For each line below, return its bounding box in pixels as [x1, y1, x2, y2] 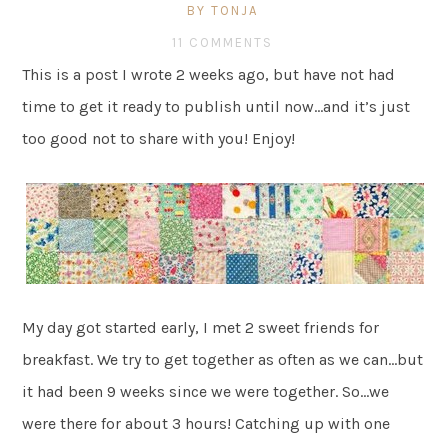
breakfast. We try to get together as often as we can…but [22, 349, 424, 369]
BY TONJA [187, 2, 258, 18]
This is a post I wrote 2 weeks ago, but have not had [22, 64, 396, 84]
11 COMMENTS [172, 34, 273, 50]
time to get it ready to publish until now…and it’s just [22, 96, 411, 116]
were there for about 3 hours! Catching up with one [22, 413, 391, 433]
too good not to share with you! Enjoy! [22, 128, 296, 148]
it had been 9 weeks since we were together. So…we [22, 381, 390, 401]
